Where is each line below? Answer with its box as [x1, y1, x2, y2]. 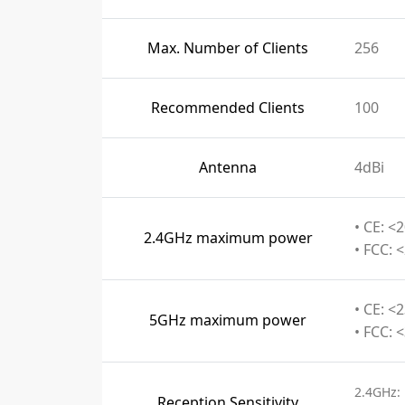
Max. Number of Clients [147, 38, 308, 58]
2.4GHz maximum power [143, 228, 313, 248]
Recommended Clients [151, 98, 305, 118]
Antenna [199, 157, 257, 177]
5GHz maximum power [149, 310, 306, 330]
